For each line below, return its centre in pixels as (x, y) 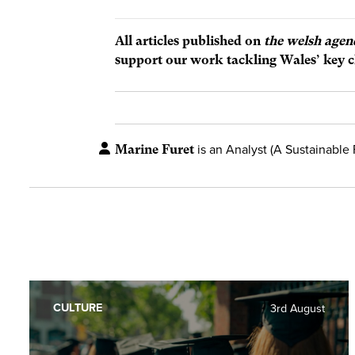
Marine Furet (155, 149)
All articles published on (190, 40)
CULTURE (78, 307)
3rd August (298, 308)
